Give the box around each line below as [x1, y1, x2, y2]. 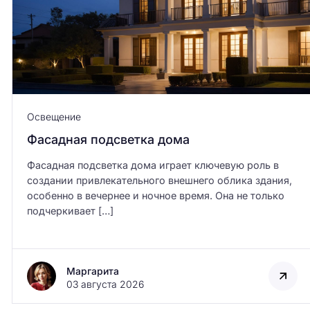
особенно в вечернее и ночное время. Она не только [26, 189, 284, 201]
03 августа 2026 [66, 277, 144, 290]
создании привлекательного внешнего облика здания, [26, 174, 292, 186]
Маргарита [66, 264, 119, 277]
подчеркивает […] [26, 204, 113, 217]
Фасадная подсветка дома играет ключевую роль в [26, 158, 279, 171]
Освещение [26, 110, 81, 122]
